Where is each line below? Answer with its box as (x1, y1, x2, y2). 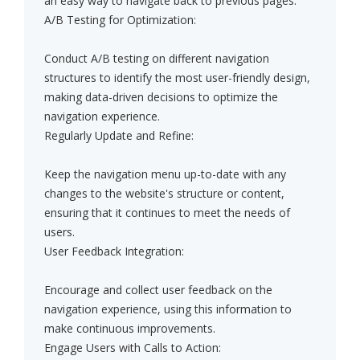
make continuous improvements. (44, 321, 215, 337)
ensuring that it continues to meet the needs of (44, 205, 290, 221)
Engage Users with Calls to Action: (44, 340, 221, 356)
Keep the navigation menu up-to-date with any (44, 166, 286, 182)
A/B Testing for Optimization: (44, 12, 196, 28)
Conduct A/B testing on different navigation (44, 51, 269, 67)
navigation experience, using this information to (44, 301, 292, 317)
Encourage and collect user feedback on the (44, 282, 272, 298)
